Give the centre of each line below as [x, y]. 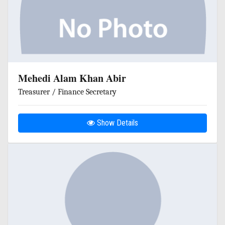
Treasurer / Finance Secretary [67, 92]
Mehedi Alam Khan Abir [72, 78]
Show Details [117, 123]
